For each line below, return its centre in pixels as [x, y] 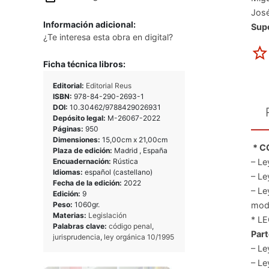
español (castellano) [119, 172]
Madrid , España [141, 150]
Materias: [71, 215]
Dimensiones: [77, 139]
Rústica [125, 161]
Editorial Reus [109, 85]
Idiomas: [69, 172]
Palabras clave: [81, 226]
